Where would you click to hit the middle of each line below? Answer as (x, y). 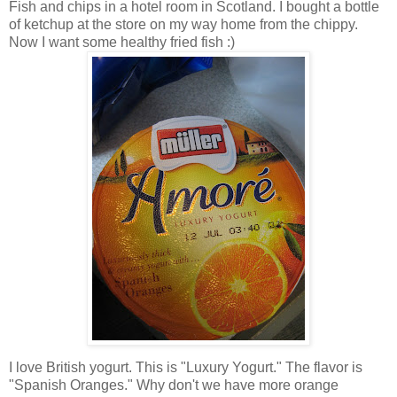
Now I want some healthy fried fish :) (122, 43)
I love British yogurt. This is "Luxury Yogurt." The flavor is (186, 368)
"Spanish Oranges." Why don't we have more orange (174, 385)
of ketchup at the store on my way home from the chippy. (183, 25)
